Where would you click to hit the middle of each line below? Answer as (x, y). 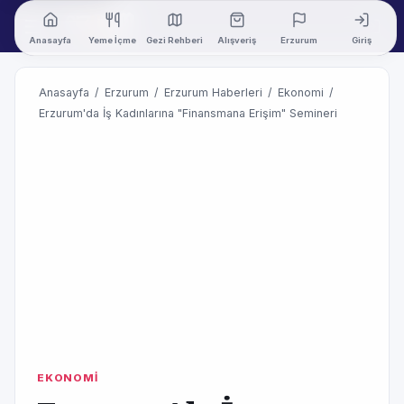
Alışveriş (237, 40)
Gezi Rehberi (174, 40)
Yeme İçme (112, 40)
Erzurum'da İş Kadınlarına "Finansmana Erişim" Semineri (188, 113)
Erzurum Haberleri (213, 92)
